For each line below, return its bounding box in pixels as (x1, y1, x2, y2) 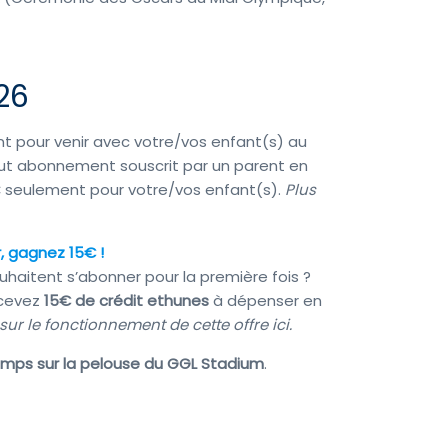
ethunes (147, 289, 214, 311)
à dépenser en (213, 289, 323, 311)
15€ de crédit (44, 289, 144, 311)
